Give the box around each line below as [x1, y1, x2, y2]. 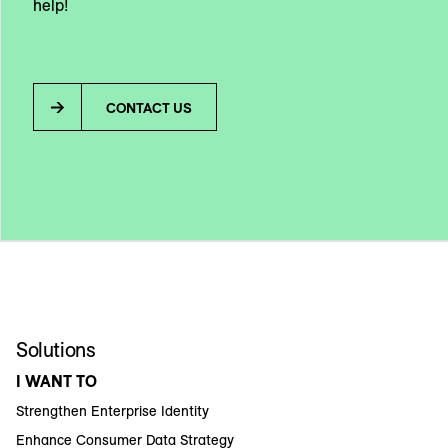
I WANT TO [16, 370, 97, 391]
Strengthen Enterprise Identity [16, 401, 209, 420]
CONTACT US [106, 98, 192, 117]
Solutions [16, 336, 96, 362]
